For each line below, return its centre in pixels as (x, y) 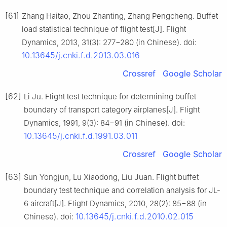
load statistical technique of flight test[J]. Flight (104, 29)
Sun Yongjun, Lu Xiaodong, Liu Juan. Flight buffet (111, 177)
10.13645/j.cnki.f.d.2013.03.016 (81, 55)
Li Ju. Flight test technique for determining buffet (110, 97)
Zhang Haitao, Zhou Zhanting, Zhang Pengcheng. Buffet (120, 16)
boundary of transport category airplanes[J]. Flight (112, 110)
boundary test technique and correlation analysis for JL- (122, 191)
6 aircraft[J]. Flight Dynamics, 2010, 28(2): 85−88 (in (115, 204)
